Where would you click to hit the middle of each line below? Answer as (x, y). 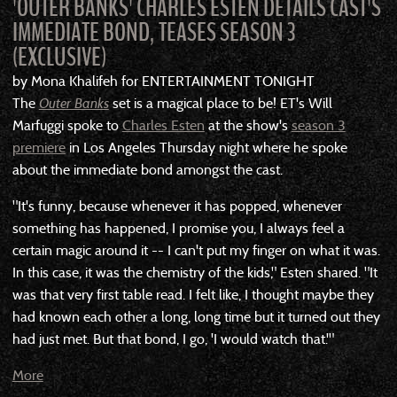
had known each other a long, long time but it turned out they (196, 316)
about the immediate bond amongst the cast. (147, 169)
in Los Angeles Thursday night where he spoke (206, 147)
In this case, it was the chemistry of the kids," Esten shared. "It (195, 272)
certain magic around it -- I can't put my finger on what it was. (196, 250)
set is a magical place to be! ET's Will (220, 103)
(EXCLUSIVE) (59, 57)
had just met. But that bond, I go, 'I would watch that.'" (173, 339)
